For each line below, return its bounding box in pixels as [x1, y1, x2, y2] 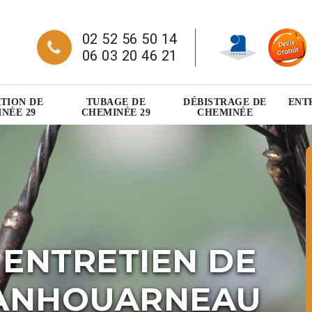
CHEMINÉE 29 [81, 107, 151, 118]
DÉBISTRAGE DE [183, 97, 267, 108]
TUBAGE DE [86, 97, 146, 108]
